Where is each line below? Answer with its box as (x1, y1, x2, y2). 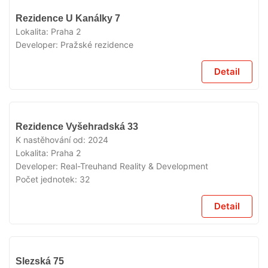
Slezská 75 (16, 256, 64, 266)
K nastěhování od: (16, 135, 88, 145)
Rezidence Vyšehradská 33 (16, 121, 138, 132)
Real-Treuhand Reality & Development (60, 161, 208, 171)
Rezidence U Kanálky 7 (16, 13, 120, 23)
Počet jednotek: (16, 174, 80, 184)
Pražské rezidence (60, 39, 133, 50)
